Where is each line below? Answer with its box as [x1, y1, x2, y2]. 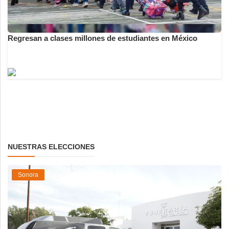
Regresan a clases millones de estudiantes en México [8, 34, 197, 43]
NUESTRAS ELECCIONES [8, 143, 95, 151]
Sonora [18, 171, 38, 178]
